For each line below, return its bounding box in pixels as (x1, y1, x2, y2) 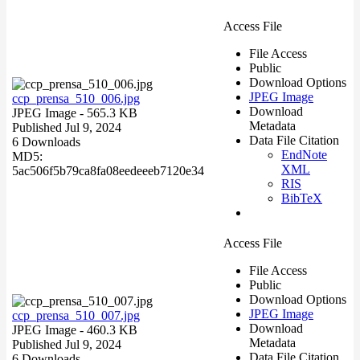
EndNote (281, 147, 327, 162)
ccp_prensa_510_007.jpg (12, 308, 140, 322)
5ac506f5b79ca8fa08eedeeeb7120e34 (12, 163, 204, 178)
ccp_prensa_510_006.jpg (12, 91, 140, 105)
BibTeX (281, 190, 322, 205)
